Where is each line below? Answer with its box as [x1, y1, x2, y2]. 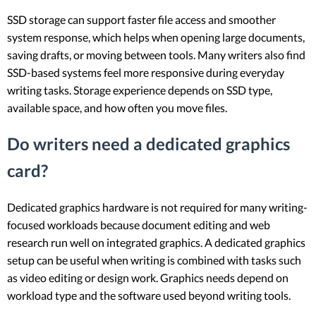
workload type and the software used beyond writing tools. [7, 288, 291, 303]
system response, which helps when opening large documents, [7, 30, 305, 44]
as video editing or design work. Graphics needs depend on [7, 271, 288, 285]
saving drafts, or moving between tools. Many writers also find [7, 48, 305, 62]
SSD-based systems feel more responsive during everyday [7, 66, 284, 80]
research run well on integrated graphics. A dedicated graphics [7, 236, 305, 250]
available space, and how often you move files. [7, 101, 227, 115]
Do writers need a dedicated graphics [7, 133, 290, 154]
